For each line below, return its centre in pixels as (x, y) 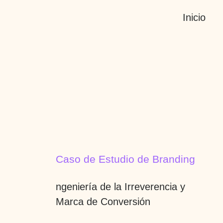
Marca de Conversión (103, 201)
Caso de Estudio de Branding (125, 159)
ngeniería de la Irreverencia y (120, 186)
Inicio (194, 17)
